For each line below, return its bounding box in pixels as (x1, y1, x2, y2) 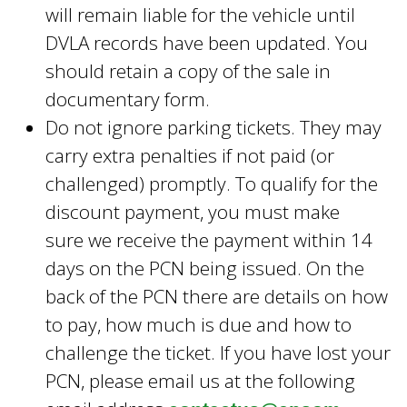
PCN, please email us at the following (45, 367, 355, 393)
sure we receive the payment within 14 (45, 226, 372, 253)
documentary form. (45, 85, 210, 112)
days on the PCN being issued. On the (45, 254, 364, 281)
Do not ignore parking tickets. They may (45, 114, 382, 140)
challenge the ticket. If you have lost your (45, 339, 391, 365)
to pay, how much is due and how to (45, 311, 352, 337)
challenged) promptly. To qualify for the (45, 170, 378, 196)
